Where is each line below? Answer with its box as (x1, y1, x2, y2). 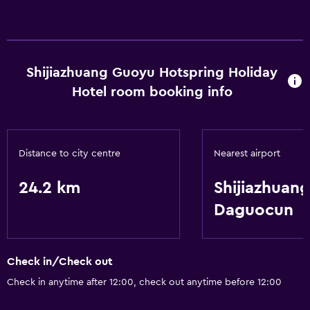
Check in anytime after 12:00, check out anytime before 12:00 (7, 277, 282, 288)
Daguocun (214, 202, 293, 219)
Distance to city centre (19, 149, 120, 158)
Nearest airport (214, 149, 280, 158)
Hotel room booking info (71, 85, 232, 99)
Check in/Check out (7, 256, 113, 268)
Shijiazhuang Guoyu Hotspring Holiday (26, 66, 278, 80)
